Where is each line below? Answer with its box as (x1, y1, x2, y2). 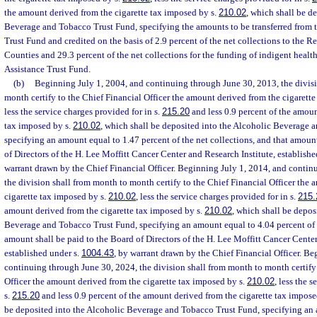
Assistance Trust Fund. (4, 64, 91, 74)
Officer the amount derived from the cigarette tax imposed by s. (4, 276, 247, 287)
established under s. (4, 248, 81, 258)
